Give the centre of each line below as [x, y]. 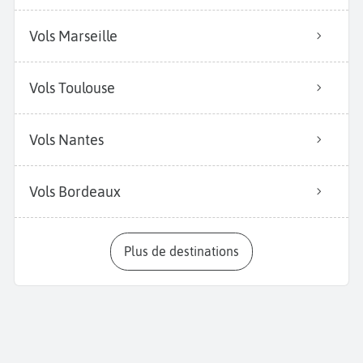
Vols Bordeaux [75, 192]
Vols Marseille [73, 36]
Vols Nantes [66, 140]
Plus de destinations [185, 252]
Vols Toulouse [72, 88]
